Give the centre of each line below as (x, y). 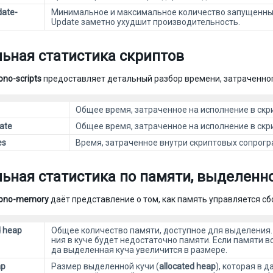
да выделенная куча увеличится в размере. (139, 250)
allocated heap (187, 266)
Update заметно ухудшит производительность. (146, 22)
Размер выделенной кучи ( (105, 266)
